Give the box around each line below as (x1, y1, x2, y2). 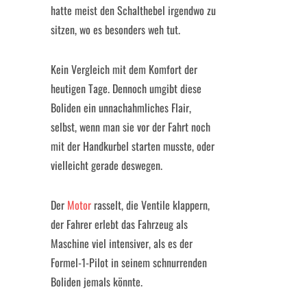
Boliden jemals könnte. (51, 273, 143, 290)
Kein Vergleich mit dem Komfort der (51, 61, 197, 77)
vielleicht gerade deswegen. (51, 157, 162, 173)
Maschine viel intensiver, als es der (51, 235, 193, 251)
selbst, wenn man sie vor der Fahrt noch (51, 119, 210, 135)
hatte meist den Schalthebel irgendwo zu (51, 2, 216, 19)
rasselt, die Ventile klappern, (91, 197, 210, 213)
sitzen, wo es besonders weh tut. (51, 21, 180, 38)
